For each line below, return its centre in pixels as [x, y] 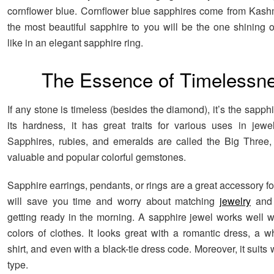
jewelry [235, 201]
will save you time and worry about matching [114, 201]
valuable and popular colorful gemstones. [97, 157]
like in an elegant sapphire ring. [75, 42]
